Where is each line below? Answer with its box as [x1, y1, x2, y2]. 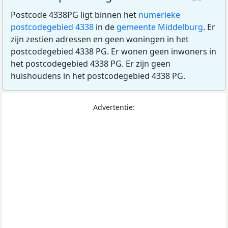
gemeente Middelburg [117, 21, 203, 33]
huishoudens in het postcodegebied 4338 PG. [11, 70, 185, 81]
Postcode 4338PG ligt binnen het [11, 9, 138, 20]
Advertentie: [93, 102, 135, 112]
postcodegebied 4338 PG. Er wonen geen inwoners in [11, 45, 216, 57]
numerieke [138, 9, 180, 20]
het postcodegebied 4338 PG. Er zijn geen [11, 58, 170, 69]
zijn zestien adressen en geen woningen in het [11, 33, 189, 45]
